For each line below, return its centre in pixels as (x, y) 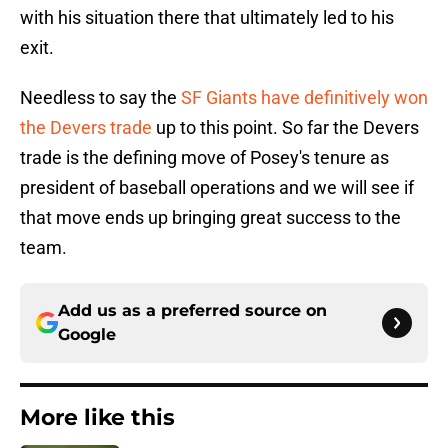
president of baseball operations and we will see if (217, 188)
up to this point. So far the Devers (285, 128)
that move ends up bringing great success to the (210, 218)
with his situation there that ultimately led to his (207, 18)
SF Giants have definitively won (304, 98)
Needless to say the (100, 98)
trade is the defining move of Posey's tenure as (204, 158)
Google (87, 335)
